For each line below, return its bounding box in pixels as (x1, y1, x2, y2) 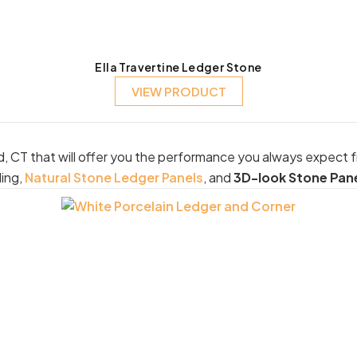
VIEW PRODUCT (131, 84, 226, 99)
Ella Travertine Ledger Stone (95, 60, 262, 74)
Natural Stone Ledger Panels (25, 169, 203, 186)
